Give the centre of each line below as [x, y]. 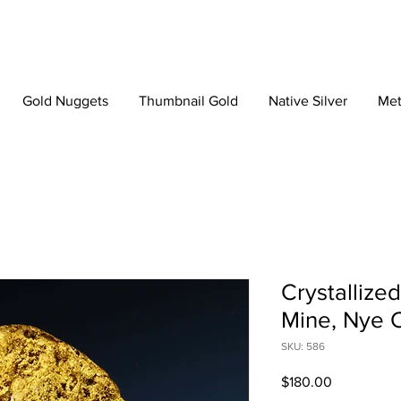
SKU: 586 [303, 347]
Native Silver [308, 101]
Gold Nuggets [65, 101]
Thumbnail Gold [188, 101]
